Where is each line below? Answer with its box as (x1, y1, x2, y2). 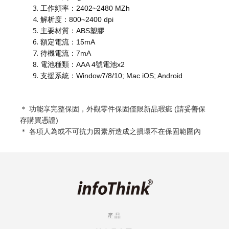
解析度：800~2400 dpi (40, 15, 113, 24)
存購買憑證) (20, 116, 58, 124)
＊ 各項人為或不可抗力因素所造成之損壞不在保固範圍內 (20, 127, 201, 135)
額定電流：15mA (40, 38, 95, 46)
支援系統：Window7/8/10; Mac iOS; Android (40, 72, 182, 80)
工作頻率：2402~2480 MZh (40, 4, 130, 12)
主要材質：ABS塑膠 (40, 27, 104, 35)
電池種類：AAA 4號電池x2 (40, 60, 125, 68)
